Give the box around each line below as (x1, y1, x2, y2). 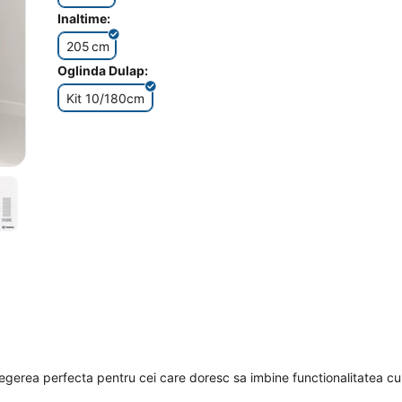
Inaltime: (57, 11, 110, 26)
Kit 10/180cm (66, 90, 144, 106)
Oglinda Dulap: (57, 63, 148, 78)
